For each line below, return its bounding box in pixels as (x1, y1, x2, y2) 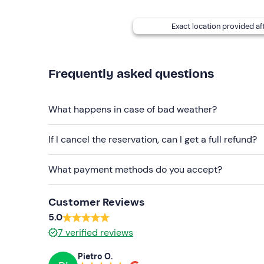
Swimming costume (48, 16, 133, 29)
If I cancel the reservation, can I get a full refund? (48, 133, 257, 146)
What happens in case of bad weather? (48, 103, 217, 115)
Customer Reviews (48, 194, 145, 209)
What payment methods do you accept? (48, 163, 222, 176)
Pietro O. (78, 251, 113, 262)
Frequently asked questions (48, 65, 214, 81)
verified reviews (65, 226, 133, 239)
